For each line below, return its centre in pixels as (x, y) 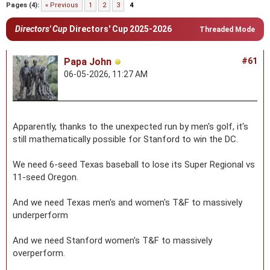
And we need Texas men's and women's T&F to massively (127, 202)
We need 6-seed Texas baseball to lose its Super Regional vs (134, 164)
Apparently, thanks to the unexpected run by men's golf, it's (130, 126)
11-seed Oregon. (46, 177)
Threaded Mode (227, 29)
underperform (40, 215)
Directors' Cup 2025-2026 (120, 29)
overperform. (39, 253)
